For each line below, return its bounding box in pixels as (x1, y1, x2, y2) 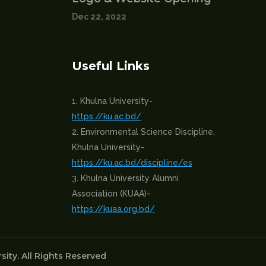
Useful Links (71, 58, 150, 73)
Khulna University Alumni (80, 173, 179, 183)
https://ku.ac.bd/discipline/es (71, 157, 192, 167)
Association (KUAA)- (71, 188, 150, 198)
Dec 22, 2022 (71, 11, 126, 21)
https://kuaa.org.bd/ (71, 204, 155, 214)
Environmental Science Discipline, (80, 126, 215, 137)
